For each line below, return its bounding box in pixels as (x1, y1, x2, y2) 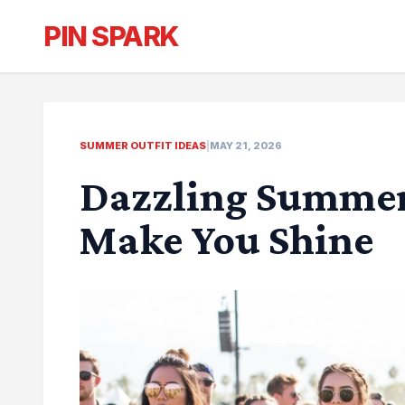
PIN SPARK (43, 20, 179, 52)
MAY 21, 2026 (210, 139, 282, 152)
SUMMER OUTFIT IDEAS (80, 139, 206, 152)
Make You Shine (80, 215, 373, 263)
